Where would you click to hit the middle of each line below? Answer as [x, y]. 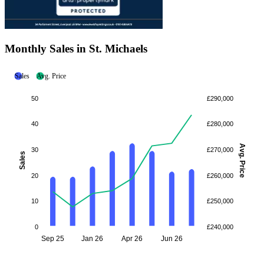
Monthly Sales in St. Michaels [76, 49]
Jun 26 [171, 239]
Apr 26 [132, 239]
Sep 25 [53, 239]
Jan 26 [93, 239]
